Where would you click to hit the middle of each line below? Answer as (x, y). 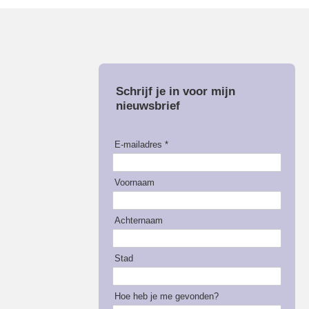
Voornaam (134, 182)
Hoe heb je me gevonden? (166, 296)
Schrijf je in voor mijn (175, 92)
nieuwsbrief (148, 106)
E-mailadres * (141, 144)
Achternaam (138, 220)
